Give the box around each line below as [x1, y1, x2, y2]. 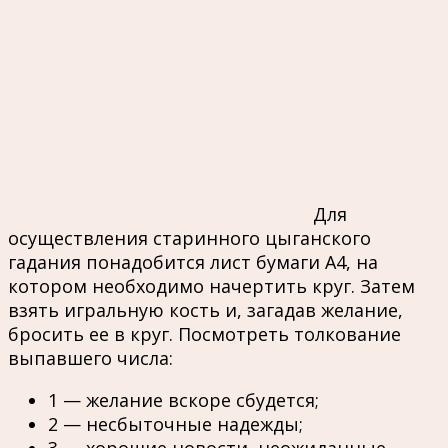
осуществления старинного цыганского [8, 226, 371, 251]
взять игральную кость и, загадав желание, [8, 298, 403, 323]
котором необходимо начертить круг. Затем [8, 274, 415, 299]
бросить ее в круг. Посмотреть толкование [8, 322, 401, 347]
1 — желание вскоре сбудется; [48, 388, 319, 413]
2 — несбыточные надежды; [48, 412, 303, 437]
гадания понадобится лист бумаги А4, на [8, 250, 378, 275]
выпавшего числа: [8, 346, 173, 371]
